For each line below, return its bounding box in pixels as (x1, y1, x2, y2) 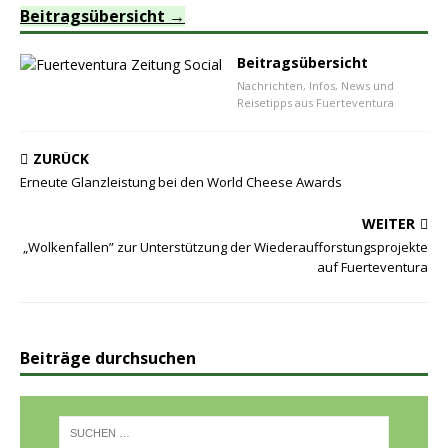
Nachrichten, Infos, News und (237, 78, 394, 93)
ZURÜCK (33, 149, 89, 168)
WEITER (362, 214, 415, 233)
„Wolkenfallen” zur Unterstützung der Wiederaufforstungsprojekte (23, 238, 428, 256)
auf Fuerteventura (317, 258, 428, 276)
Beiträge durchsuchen (20, 347, 196, 369)
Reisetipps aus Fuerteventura (237, 95, 394, 110)
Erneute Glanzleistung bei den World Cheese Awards (20, 173, 342, 191)
